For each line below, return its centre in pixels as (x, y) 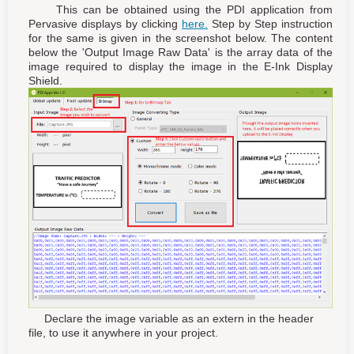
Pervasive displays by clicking (105, 23)
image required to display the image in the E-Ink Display (181, 66)
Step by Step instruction (270, 23)
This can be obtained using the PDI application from (181, 9)
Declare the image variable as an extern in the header (171, 318)
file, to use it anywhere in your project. (123, 332)
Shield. (45, 80)
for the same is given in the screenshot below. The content (181, 38)
